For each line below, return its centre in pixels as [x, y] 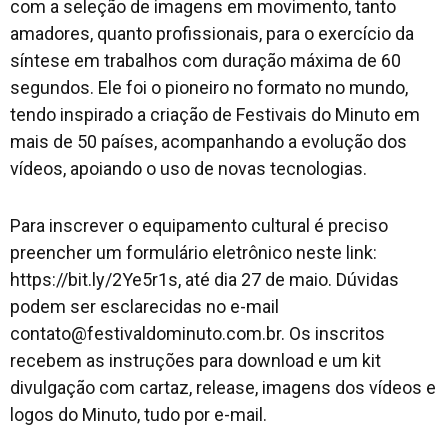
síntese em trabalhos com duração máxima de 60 [205, 61]
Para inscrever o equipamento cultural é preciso [199, 226]
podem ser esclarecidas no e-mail [144, 307]
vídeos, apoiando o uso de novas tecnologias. [188, 169]
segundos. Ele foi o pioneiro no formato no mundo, [209, 88]
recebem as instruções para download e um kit [195, 361]
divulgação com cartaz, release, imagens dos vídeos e [223, 388]
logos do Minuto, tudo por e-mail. [138, 415]
